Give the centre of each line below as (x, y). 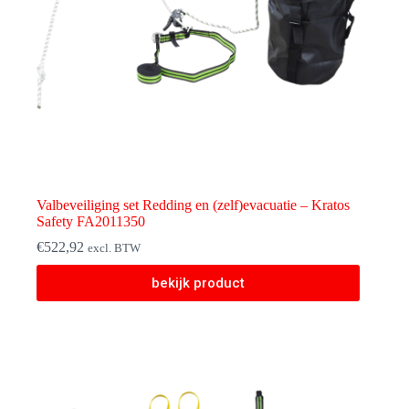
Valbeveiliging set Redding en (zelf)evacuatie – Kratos (193, 205)
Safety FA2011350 (91, 222)
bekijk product (199, 283)
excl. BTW (114, 249)
